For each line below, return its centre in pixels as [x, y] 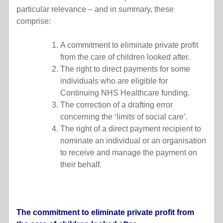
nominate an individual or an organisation [133, 140]
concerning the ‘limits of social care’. [124, 116]
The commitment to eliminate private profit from [105, 212]
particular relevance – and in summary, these [95, 9]
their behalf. [81, 164]
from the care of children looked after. [125, 57]
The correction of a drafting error [116, 105]
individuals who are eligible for [114, 81]
